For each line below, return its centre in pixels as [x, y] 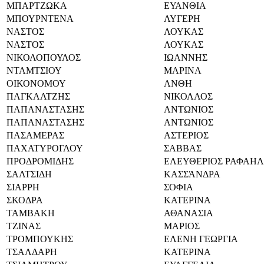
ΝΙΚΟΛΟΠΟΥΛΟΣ [44, 57]
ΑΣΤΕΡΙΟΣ [186, 135]
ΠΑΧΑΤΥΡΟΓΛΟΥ [45, 148]
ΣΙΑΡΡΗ [23, 187]
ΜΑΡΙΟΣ [182, 226]
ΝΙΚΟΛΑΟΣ [188, 96]
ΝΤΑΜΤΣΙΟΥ [34, 70]
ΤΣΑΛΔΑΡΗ [32, 252]
